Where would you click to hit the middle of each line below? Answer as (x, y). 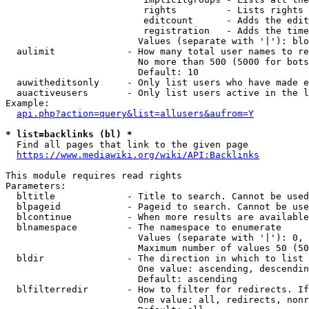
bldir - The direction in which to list (154, 258)
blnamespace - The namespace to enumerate (143, 227)
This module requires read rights (94, 176)
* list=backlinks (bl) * (69, 134)
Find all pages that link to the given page (127, 144)
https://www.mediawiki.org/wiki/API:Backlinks (138, 155)
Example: (28, 103)
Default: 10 (102, 72)
